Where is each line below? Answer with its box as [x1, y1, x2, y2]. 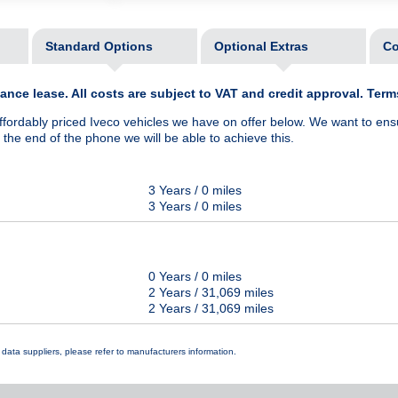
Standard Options [44, 39, 153, 54]
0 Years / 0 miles [148, 269, 242, 284]
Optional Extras [213, 39, 308, 54]
